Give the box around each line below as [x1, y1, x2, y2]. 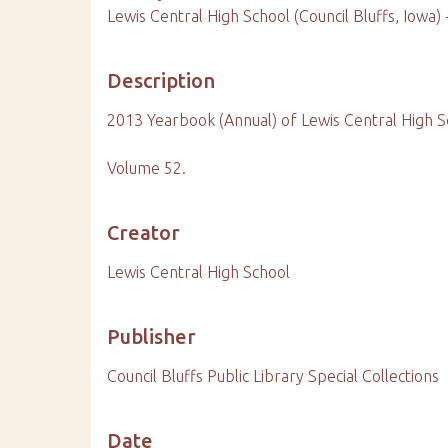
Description [107, 69, 216, 92]
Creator [107, 221, 181, 244]
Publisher [107, 325, 197, 348]
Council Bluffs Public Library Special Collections [107, 367, 440, 385]
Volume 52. [107, 159, 187, 177]
